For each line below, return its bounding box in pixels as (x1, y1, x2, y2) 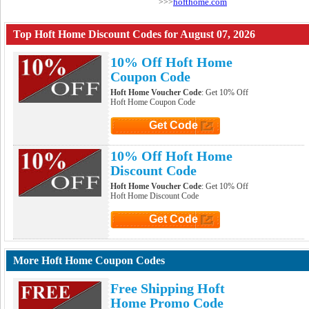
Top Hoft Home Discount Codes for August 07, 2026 (13, 28, 255, 40)
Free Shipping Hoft (110, 281, 225, 296)
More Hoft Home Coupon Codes (13, 255, 165, 266)
